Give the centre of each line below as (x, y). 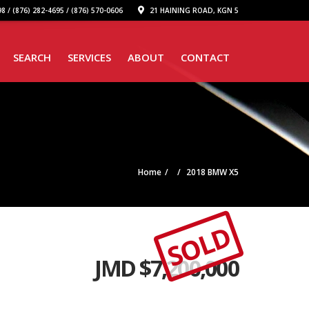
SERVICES (89, 57)
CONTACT (205, 57)
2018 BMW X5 (212, 172)
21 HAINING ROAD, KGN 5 (193, 10)
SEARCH (32, 57)
